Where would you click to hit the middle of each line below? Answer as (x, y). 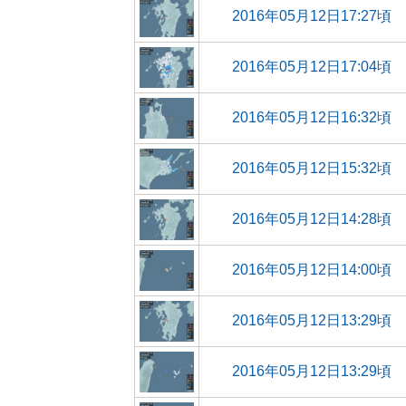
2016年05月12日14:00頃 (312, 270)
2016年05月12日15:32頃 (312, 168)
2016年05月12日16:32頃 (312, 117)
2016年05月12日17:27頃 (312, 16)
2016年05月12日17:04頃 (312, 67)
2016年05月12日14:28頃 (312, 219)
